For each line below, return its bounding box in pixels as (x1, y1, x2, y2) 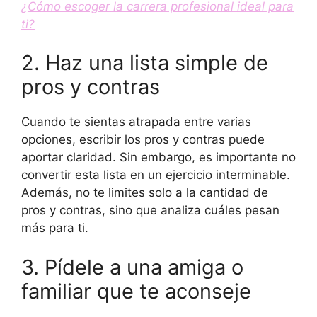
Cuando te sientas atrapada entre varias (21, 115, 251, 129)
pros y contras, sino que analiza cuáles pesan (21, 203, 279, 218)
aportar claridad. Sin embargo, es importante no (21, 150, 296, 165)
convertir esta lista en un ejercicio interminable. (21, 168, 290, 183)
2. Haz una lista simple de (21, 50, 268, 76)
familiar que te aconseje (21, 278, 251, 304)
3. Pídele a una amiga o (21, 254, 243, 279)
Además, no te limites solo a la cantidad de (21, 185, 268, 200)
